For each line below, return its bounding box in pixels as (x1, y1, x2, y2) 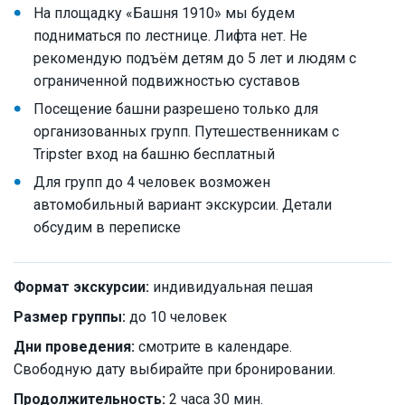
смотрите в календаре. (135, 338, 292, 356)
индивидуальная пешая (149, 278, 313, 297)
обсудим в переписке (33, 219, 181, 237)
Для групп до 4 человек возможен (33, 174, 270, 192)
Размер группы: (14, 308, 126, 326)
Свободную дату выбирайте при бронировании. (14, 361, 335, 379)
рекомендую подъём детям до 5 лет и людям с (33, 50, 356, 68)
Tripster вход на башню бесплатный (33, 146, 275, 164)
